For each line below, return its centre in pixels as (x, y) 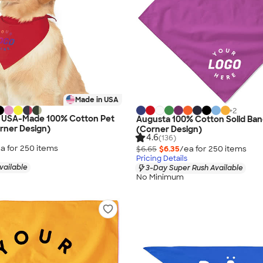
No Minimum (160, 177)
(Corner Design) (169, 129)
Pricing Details (162, 158)
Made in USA (97, 100)
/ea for (194, 149)
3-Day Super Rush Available (194, 168)
